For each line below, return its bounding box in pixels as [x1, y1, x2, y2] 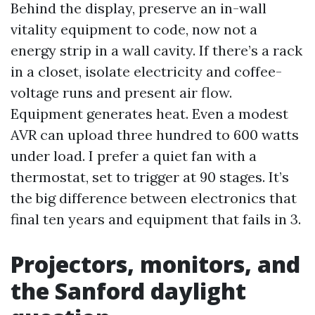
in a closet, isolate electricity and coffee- [11, 63, 282, 80]
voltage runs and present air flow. [11, 84, 232, 101]
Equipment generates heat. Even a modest [11, 105, 288, 122]
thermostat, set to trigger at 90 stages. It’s [11, 168, 289, 186]
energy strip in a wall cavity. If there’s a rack [11, 41, 302, 59]
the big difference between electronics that [11, 189, 297, 207]
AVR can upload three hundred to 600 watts [11, 126, 299, 143]
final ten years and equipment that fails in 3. [11, 210, 301, 228]
